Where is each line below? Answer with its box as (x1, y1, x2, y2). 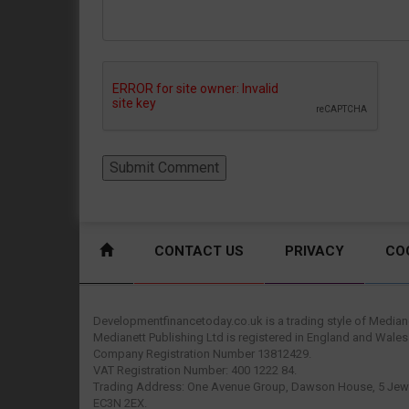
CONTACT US (154, 243, 244, 259)
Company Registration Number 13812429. (93, 347, 311, 361)
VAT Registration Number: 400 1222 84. (93, 363, 297, 377)
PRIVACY (285, 243, 344, 259)
